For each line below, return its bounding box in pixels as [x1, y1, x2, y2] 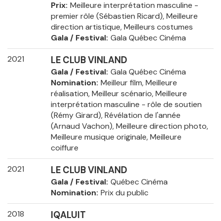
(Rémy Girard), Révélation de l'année [50, 110, 181, 121]
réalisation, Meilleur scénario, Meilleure [50, 88, 187, 99]
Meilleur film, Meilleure [100, 77, 177, 88]
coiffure [50, 143, 78, 153]
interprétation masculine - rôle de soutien [50, 99, 202, 110]
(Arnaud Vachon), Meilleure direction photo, [50, 121, 208, 132]
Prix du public [100, 187, 148, 198]
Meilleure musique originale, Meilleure [50, 132, 182, 143]
